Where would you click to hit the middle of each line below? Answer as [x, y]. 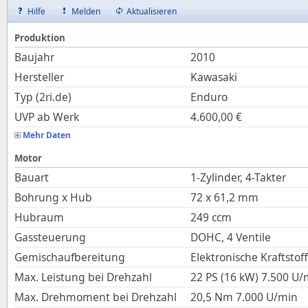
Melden [86, 11]
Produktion [40, 38]
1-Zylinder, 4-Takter [238, 177]
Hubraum [39, 217]
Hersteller [39, 77]
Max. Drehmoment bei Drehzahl [96, 297]
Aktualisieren [152, 11]
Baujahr [34, 57]
